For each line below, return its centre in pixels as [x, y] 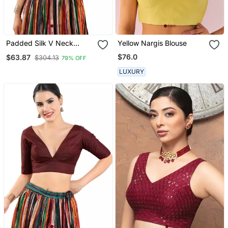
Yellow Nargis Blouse [152, 43]
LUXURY [132, 71]
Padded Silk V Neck [39, 43]
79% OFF [74, 58]
